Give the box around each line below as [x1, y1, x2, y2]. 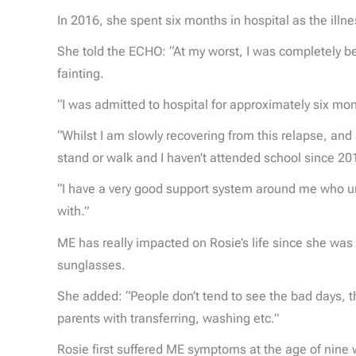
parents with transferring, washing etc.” [57, 310, 279, 326]
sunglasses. [57, 257, 126, 273]
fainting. [57, 65, 104, 81]
